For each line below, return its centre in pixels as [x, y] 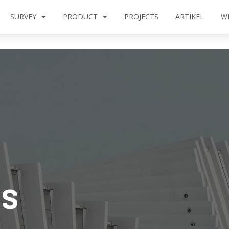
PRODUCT [80, 17]
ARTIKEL [190, 17]
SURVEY [23, 17]
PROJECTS [141, 17]
